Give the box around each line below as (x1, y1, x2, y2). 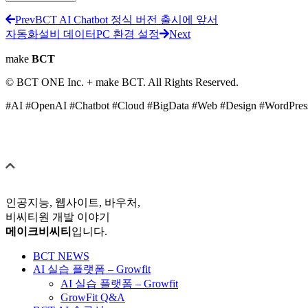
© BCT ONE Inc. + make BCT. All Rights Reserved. (5, 76, 239, 88)
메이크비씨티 (5, 225, 71, 237)
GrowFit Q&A (60, 291, 125, 303)
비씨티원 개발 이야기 (5, 210, 110, 223)
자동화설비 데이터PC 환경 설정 (5, 27, 159, 40)
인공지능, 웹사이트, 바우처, (5, 196, 140, 208)
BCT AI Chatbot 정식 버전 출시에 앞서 (35, 13, 218, 25)
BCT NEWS (33, 250, 89, 262)
